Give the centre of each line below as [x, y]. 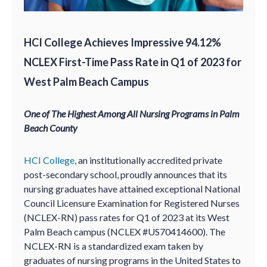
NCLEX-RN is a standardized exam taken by [114, 246]
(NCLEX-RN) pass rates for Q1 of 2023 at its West [127, 217]
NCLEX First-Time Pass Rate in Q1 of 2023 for [133, 62]
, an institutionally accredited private [148, 160]
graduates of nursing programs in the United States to [132, 260]
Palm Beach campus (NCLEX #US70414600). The [125, 232]
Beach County [51, 128]
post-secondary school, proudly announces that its [125, 174]
